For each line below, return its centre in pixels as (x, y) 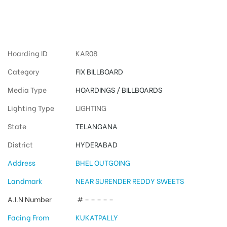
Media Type (27, 90)
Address (22, 163)
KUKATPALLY (97, 217)
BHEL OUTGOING (103, 163)
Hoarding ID (28, 53)
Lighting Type (31, 108)
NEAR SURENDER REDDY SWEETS (129, 181)
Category (24, 71)
